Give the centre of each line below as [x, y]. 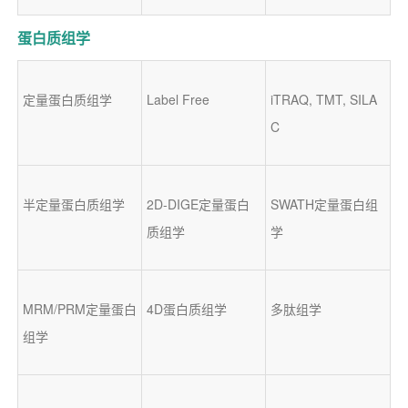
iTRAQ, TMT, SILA [323, 99]
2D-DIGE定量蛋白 [198, 204]
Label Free [178, 99]
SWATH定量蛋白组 [324, 204]
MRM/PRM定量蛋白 [79, 308]
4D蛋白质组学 [186, 308]
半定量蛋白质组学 [73, 204]
